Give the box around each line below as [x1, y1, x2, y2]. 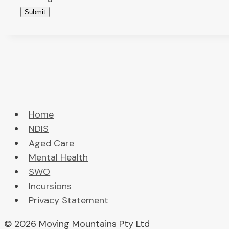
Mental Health [29, 151, 88, 164]
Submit [25, 8, 45, 16]
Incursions [29, 180, 72, 193]
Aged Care [29, 137, 75, 150]
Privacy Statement [29, 194, 109, 207]
